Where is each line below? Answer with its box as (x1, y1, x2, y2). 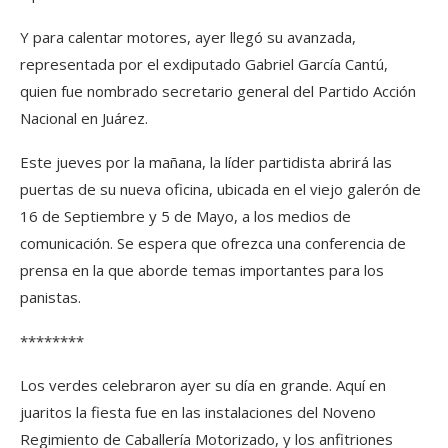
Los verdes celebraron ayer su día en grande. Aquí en (20, 375, 386, 395)
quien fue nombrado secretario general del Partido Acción (20, 81, 416, 101)
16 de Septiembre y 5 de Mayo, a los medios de (20, 206, 351, 226)
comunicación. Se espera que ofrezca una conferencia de (20, 233, 406, 253)
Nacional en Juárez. (20, 108, 148, 128)
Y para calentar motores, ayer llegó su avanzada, (20, 27, 356, 47)
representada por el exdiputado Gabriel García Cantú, (20, 54, 388, 74)
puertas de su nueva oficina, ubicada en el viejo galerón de (20, 179, 421, 199)
